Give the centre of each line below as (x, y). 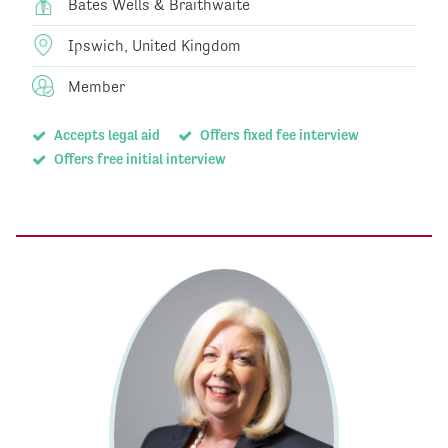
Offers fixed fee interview (277, 135)
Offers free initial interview (138, 159)
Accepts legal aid (105, 135)
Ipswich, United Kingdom (152, 46)
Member (94, 87)
